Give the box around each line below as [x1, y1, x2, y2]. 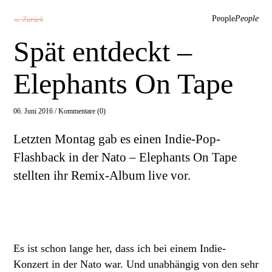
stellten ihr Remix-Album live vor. [13, 168, 191, 183]
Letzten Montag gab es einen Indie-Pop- [13, 131, 220, 146]
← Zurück [13, 15, 43, 24]
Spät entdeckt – [13, 35, 192, 67]
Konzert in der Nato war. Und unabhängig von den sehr [13, 257, 259, 270]
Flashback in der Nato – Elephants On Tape [13, 149, 237, 165]
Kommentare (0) [58, 106, 106, 115]
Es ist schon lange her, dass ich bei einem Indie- [13, 242, 226, 254]
